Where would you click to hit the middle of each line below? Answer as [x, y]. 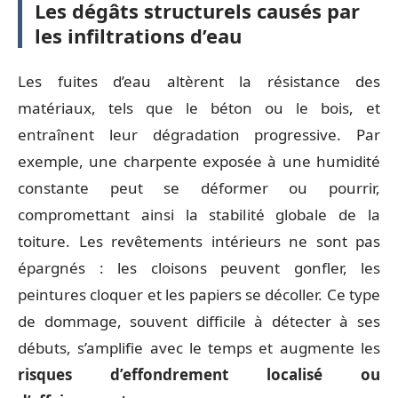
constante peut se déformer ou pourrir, [199, 187]
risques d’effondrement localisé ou [199, 374]
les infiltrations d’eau [138, 36]
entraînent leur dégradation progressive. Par [199, 134]
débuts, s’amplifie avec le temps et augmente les [199, 347]
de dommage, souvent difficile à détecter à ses [199, 321]
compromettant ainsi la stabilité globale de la [199, 214]
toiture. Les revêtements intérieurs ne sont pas [199, 241]
